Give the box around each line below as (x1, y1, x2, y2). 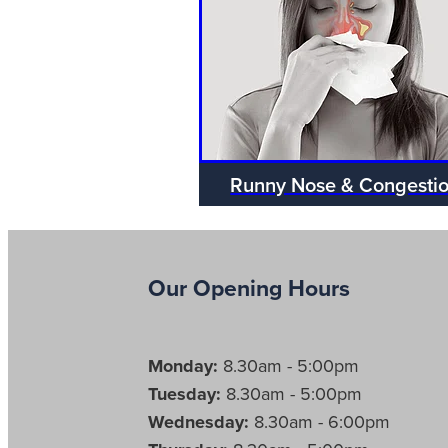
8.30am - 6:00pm (249, 408, 390, 434)
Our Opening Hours (148, 270, 350, 304)
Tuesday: (148, 380, 221, 407)
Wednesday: (148, 408, 249, 435)
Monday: (148, 352, 223, 379)
